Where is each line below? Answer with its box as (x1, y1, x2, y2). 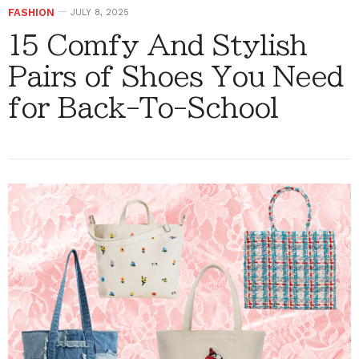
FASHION (8, 6, 54, 18)
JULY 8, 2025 (71, 6, 129, 18)
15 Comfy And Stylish (8, 30, 307, 58)
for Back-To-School (8, 93, 278, 121)
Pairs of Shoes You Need (8, 62, 343, 90)
